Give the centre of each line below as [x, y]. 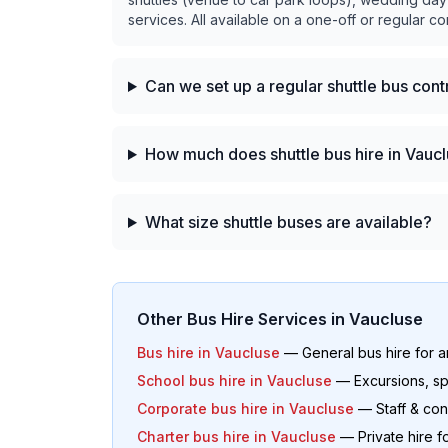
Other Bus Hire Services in [243, 319]
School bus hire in [202, 380]
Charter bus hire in [204, 436]
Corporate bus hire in [213, 408]
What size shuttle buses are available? [288, 222]
